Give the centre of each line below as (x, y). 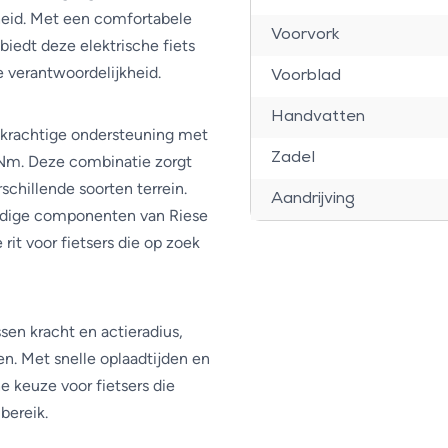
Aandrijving (312, 199)
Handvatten (317, 117)
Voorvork (305, 35)
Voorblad (305, 76)
